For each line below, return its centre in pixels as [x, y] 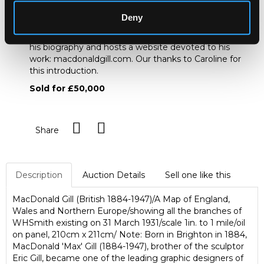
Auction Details [114, 175]
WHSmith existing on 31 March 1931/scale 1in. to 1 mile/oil [129, 222]
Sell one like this [198, 175]
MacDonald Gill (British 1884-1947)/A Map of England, [121, 199]
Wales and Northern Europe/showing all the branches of [127, 211]
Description [39, 175]
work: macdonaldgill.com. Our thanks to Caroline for [135, 59]
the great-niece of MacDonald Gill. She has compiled [137, 35]
